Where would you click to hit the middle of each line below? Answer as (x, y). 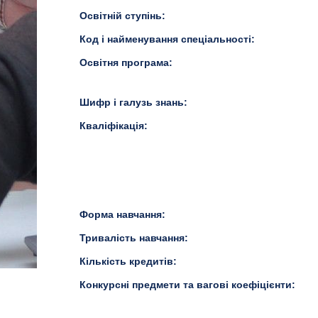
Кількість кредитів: (130, 261)
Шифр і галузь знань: (135, 102)
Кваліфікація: (115, 126)
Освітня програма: (127, 62)
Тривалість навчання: (135, 238)
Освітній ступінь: (124, 16)
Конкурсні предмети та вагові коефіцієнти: (189, 285)
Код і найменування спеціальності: (169, 39)
